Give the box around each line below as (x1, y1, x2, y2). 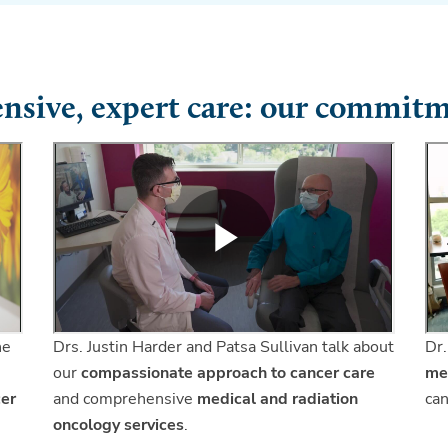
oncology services (53, 413, 185, 436)
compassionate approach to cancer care (81, 361, 376, 384)
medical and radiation (197, 387, 359, 410)
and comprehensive (53, 387, 198, 410)
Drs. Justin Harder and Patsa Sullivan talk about (53, 335, 395, 358)
